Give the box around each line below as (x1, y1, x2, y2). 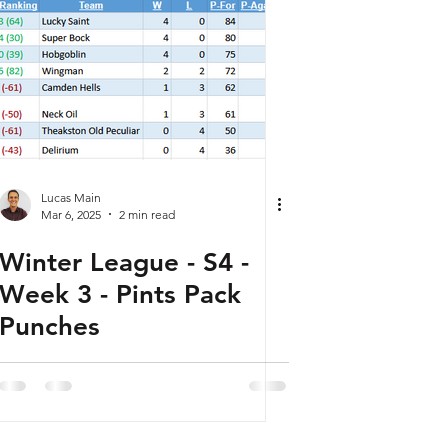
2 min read (119, 206, 175, 222)
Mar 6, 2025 (41, 206, 101, 222)
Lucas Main (41, 189, 101, 205)
